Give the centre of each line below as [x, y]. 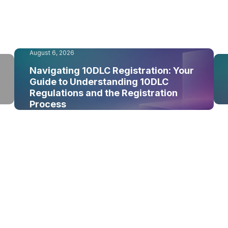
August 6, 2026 [52, 53]
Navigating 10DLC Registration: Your [112, 70]
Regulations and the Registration [104, 93]
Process [48, 104]
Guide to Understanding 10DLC [99, 82]
